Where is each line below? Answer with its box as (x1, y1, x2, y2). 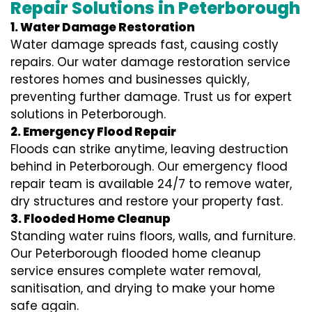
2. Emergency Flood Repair (10, 123, 176, 141)
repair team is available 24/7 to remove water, (10, 175, 292, 193)
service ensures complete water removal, (10, 263, 260, 280)
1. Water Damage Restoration (10, 19, 195, 36)
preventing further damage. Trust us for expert (10, 88, 292, 106)
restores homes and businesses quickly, (10, 71, 249, 88)
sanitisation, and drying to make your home (10, 280, 275, 297)
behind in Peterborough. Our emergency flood (10, 158, 288, 175)
